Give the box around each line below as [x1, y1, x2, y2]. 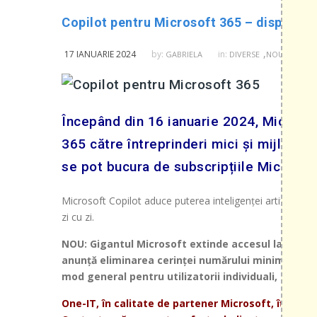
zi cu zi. [62, 209, 94, 224]
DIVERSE [229, 48, 260, 59]
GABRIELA [166, 48, 202, 59]
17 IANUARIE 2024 [64, 47, 136, 60]
